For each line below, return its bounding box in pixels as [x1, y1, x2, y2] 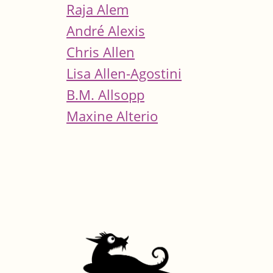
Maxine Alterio [66, 106, 158, 126]
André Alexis [66, 21, 145, 40]
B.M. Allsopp [66, 85, 144, 104]
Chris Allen [66, 42, 135, 62]
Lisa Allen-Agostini [66, 63, 182, 83]
